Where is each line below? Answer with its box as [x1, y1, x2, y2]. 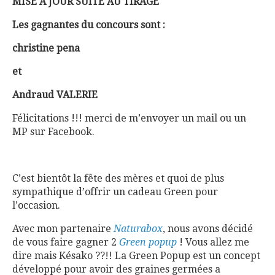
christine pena [12, 42, 80, 54]
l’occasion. [12, 199, 60, 211]
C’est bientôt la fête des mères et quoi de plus [12, 172, 224, 184]
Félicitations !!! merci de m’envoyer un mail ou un [12, 112, 246, 124]
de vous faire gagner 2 [12, 236, 119, 248]
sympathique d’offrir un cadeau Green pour [12, 186, 218, 198]
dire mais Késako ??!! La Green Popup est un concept [12, 250, 260, 261]
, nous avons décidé [163, 223, 253, 234]
